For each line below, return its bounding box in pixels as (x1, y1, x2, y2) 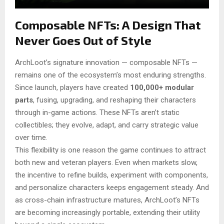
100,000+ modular (130, 83, 194, 92)
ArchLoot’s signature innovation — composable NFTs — (15, 58, 197, 67)
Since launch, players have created (15, 83, 130, 92)
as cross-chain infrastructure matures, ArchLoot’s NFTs (15, 195, 199, 205)
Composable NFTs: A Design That (15, 17, 201, 32)
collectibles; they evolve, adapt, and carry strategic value (15, 120, 198, 130)
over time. (15, 133, 47, 142)
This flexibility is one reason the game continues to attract (15, 145, 206, 155)
